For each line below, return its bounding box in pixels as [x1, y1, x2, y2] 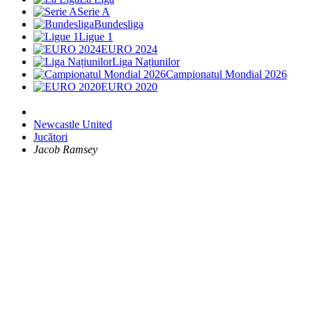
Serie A [77, 6, 110, 17]
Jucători [33, 131, 68, 143]
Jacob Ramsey [33, 143, 97, 155]
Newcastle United [33, 118, 112, 130]
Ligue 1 [79, 31, 113, 42]
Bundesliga [94, 18, 143, 30]
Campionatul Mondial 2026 [166, 68, 287, 80]
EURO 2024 [101, 43, 157, 55]
